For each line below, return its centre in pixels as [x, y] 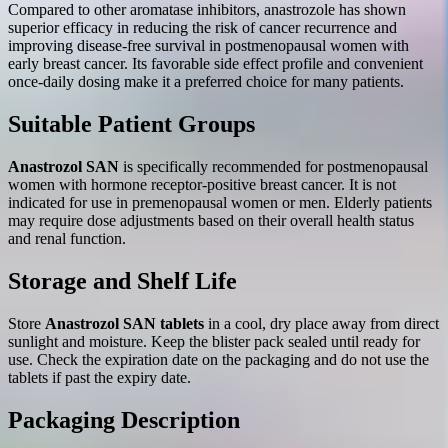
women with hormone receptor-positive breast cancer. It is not [202, 184]
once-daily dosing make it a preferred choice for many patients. [206, 82]
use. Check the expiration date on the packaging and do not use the [218, 359]
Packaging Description [124, 419]
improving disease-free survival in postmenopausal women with [208, 46]
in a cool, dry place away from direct [321, 323]
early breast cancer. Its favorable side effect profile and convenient [215, 64]
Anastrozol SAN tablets [124, 323]
